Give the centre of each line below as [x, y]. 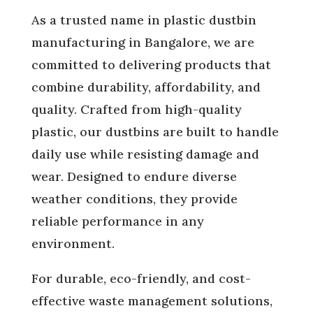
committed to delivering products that [151, 65]
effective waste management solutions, [152, 301]
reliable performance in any [117, 221]
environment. [73, 243]
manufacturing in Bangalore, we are [143, 42]
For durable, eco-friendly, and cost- [141, 278]
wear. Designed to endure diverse [134, 176]
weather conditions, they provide [134, 199]
